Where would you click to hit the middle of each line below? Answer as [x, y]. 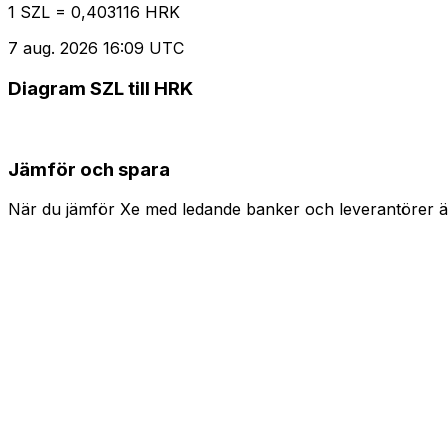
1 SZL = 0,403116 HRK [94, 12]
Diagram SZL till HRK [100, 89]
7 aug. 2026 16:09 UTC [96, 48]
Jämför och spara [89, 169]
